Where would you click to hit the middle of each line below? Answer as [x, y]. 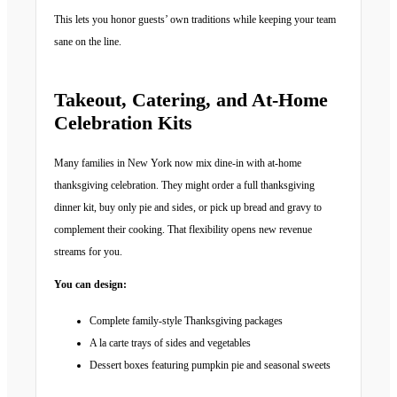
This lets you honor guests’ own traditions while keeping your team [195, 20]
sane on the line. [88, 42]
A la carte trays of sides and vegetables [170, 343]
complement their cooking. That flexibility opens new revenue [183, 230]
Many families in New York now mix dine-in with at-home [178, 163]
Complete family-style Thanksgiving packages [186, 321]
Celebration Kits [123, 123]
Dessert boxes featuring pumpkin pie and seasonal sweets [210, 366]
